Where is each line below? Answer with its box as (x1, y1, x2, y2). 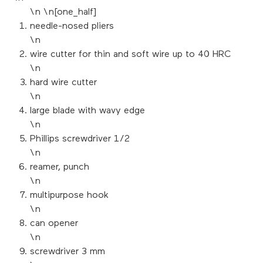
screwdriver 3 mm (30, 247, 106, 257)
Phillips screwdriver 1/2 (30, 134, 130, 144)
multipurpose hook (30, 191, 109, 201)
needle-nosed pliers (30, 22, 114, 32)
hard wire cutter (30, 78, 97, 88)
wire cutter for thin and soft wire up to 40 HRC (30, 50, 231, 60)
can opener (30, 219, 79, 229)
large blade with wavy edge (30, 106, 146, 116)
